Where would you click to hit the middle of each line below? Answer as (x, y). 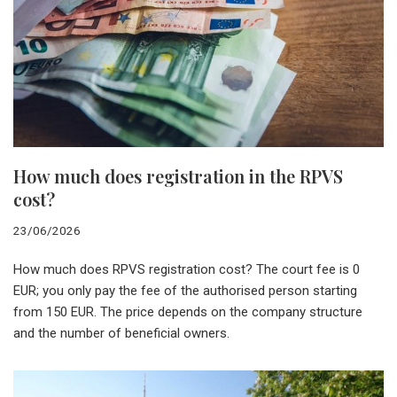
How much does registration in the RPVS (178, 175)
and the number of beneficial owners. (121, 333)
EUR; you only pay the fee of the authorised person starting (185, 290)
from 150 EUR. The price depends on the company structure (188, 311)
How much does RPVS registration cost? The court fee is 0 (187, 269)
